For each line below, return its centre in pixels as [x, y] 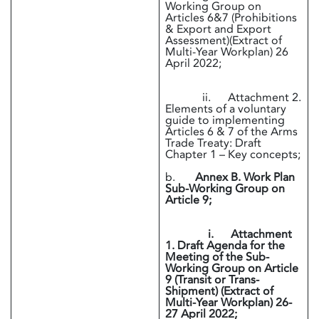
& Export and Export [218, 29]
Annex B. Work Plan [245, 177]
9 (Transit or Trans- [212, 279]
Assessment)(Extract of [224, 40]
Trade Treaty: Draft [213, 143]
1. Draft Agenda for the [225, 245]
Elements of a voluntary [226, 109]
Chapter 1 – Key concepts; [233, 154]
